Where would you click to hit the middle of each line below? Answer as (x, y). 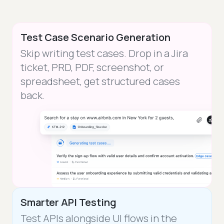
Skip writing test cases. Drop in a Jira (104, 53)
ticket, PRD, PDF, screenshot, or (92, 67)
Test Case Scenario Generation (95, 37)
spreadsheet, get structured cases (100, 81)
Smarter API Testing (68, 202)
